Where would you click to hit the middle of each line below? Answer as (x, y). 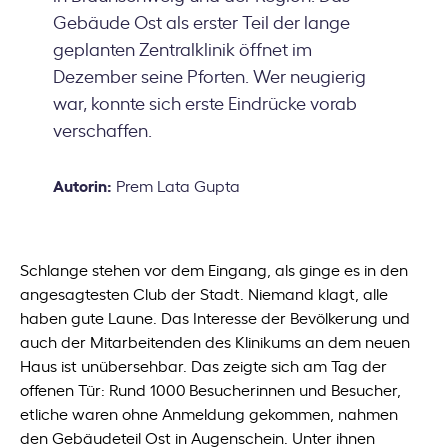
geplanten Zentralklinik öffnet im (182, 48)
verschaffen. (102, 129)
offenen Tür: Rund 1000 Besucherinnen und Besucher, (211, 389)
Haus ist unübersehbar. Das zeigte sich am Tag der (204, 365)
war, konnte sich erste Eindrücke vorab (204, 102)
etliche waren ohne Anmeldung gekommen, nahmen (209, 413)
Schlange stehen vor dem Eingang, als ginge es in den (214, 269)
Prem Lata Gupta (175, 185)
